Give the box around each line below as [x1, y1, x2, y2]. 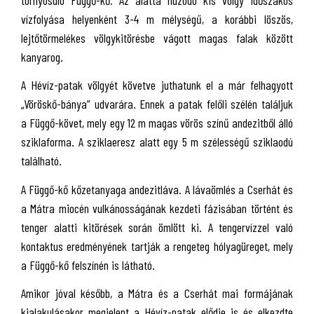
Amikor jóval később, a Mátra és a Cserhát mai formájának [21, 285, 293, 301]
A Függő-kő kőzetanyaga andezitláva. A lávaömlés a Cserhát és [21, 181, 293, 197]
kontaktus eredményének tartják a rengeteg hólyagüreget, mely [21, 238, 293, 254]
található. [21, 153, 62, 168]
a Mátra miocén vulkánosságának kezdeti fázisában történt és [21, 200, 293, 216]
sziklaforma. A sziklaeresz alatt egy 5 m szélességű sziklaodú [21, 134, 293, 149]
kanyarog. [21, 48, 63, 64]
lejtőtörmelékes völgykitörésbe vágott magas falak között [21, 29, 293, 46]
